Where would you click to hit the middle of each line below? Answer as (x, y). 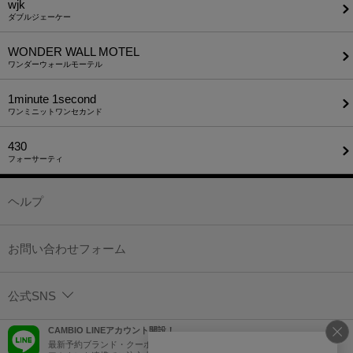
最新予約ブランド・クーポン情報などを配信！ (139, 345)
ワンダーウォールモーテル (55, 65)
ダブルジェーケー (39, 17)
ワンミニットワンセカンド (55, 112)
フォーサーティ (35, 159)
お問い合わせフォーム (67, 249)
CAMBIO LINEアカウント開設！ (111, 331)
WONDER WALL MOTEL (74, 52)
